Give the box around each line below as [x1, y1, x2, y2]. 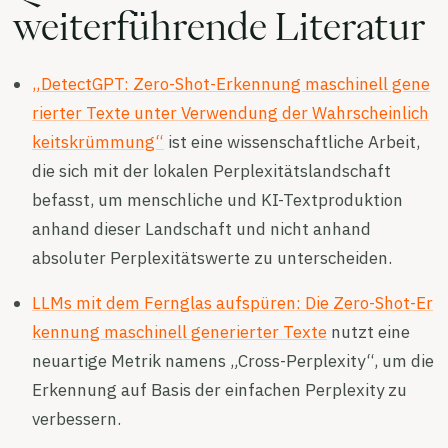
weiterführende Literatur [12, 7, 425, 44]
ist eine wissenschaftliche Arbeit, [164, 130, 420, 153]
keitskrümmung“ [32, 130, 164, 153]
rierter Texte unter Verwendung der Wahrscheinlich [32, 101, 429, 124]
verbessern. [32, 407, 121, 430]
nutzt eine [327, 320, 410, 343]
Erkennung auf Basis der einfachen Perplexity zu [32, 378, 407, 401]
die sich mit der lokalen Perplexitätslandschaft [32, 159, 391, 182]
